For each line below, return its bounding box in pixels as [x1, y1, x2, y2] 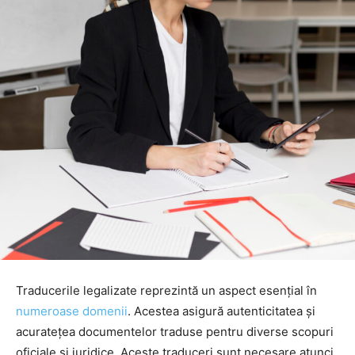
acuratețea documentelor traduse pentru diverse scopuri [16, 324, 334, 340]
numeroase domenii [16, 303, 128, 319]
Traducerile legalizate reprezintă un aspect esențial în [16, 283, 317, 299]
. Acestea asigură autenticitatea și [128, 303, 315, 319]
